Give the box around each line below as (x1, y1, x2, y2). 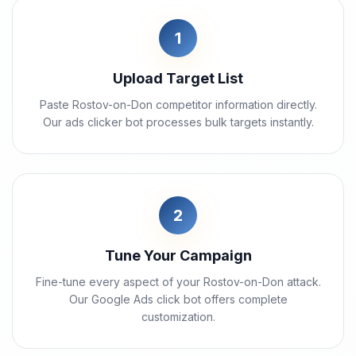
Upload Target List (113, 70, 243, 87)
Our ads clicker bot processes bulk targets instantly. (42, 115, 314, 129)
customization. (141, 310, 215, 323)
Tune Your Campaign (104, 247, 252, 264)
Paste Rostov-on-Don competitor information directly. (39, 98, 317, 111)
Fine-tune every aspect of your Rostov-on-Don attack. (35, 275, 321, 288)
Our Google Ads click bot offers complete (68, 292, 288, 306)
